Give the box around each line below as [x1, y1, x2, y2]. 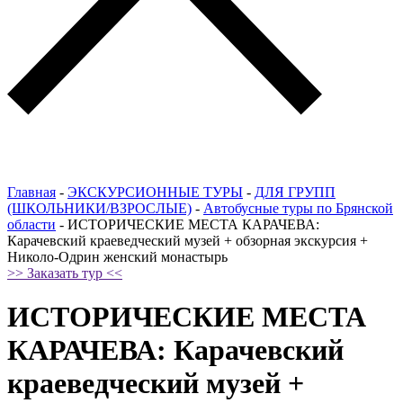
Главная [7, 184, 56, 200]
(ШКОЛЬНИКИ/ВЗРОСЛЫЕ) [7, 200, 192, 216]
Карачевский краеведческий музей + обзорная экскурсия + [7, 232, 368, 248]
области [7, 216, 56, 232]
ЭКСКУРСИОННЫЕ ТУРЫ [67, 184, 243, 200]
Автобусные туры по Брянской [203, 200, 393, 216]
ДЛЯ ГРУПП [255, 184, 336, 200]
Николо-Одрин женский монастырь [7, 248, 228, 264]
